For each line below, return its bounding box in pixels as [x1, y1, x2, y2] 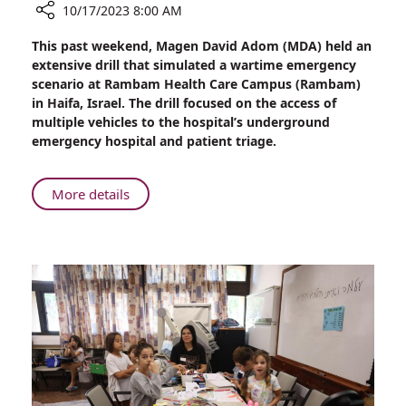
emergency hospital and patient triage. [32, 132, 276, 150]
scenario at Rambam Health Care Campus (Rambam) [32, 75, 361, 93]
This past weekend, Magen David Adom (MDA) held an [32, 37, 372, 55]
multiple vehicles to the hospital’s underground [32, 113, 330, 131]
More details [52, 185, 130, 204]
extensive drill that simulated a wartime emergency [32, 56, 356, 74]
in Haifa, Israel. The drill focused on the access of [32, 94, 336, 112]
